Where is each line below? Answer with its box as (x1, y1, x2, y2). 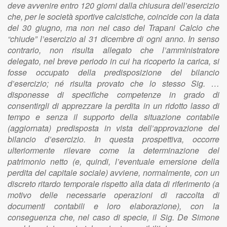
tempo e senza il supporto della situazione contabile (8, 111, 219, 123)
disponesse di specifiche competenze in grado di (8, 89, 219, 100)
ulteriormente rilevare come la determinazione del (8, 144, 219, 156)
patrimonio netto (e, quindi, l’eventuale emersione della (8, 156, 219, 167)
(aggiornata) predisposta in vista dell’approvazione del (8, 122, 219, 134)
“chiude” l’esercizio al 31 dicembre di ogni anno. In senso (8, 33, 219, 45)
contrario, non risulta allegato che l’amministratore (8, 44, 219, 56)
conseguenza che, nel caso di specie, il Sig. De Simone (8, 211, 219, 223)
